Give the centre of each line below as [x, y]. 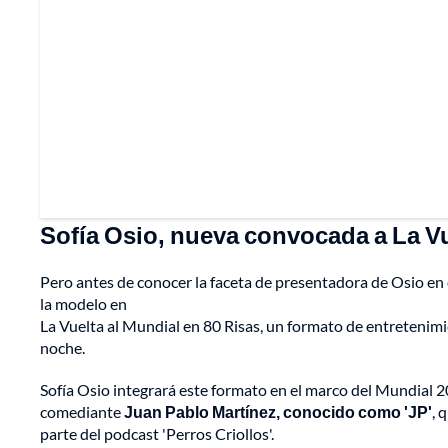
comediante [82, 411]
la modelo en [83, 303]
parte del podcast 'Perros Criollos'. [157, 433]
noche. [62, 347]
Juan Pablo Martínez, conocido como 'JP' [278, 411]
